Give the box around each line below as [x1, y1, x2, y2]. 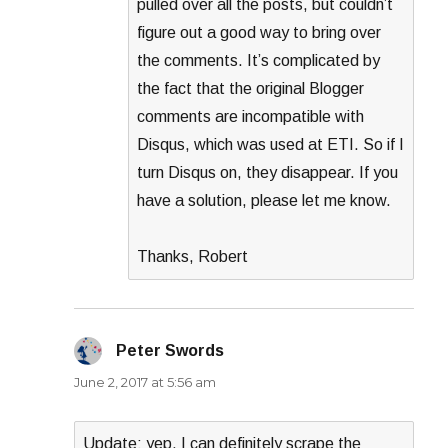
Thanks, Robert [137, 248, 249, 266]
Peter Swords [116, 342, 225, 360]
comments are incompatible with [137, 108, 365, 126]
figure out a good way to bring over [137, 24, 382, 42]
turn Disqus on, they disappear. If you [137, 164, 399, 182]
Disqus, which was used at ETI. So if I [137, 136, 405, 154]
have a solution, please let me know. [137, 192, 392, 210]
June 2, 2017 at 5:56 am [74, 374, 217, 391]
